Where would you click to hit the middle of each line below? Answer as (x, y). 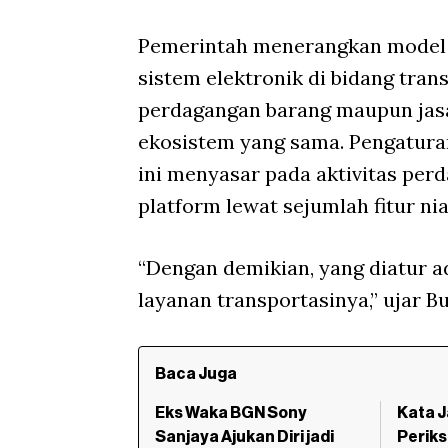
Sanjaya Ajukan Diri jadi (244, 437)
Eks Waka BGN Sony (231, 413)
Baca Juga (196, 374)
